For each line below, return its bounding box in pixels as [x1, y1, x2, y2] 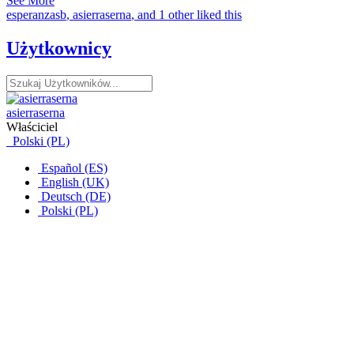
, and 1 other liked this [131, 7, 242, 21]
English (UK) [38, 175, 109, 189]
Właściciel [6, 119, 58, 134]
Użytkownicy [6, 37, 111, 58]
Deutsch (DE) [38, 189, 111, 203]
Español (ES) [38, 160, 107, 175]
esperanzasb [6, 7, 66, 21]
